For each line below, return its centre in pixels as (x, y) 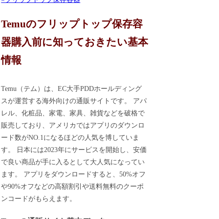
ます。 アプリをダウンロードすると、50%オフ (74, 174)
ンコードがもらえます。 (39, 198)
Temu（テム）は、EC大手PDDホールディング (72, 88)
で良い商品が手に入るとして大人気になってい (73, 162)
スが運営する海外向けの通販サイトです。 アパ (74, 101)
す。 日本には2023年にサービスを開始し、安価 (74, 150)
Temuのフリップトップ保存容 (72, 24)
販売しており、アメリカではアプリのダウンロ (73, 125)
